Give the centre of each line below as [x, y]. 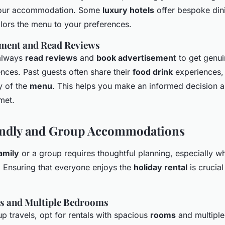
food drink [153, 72]
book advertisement [136, 58]
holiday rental [160, 167]
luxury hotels [128, 10]
